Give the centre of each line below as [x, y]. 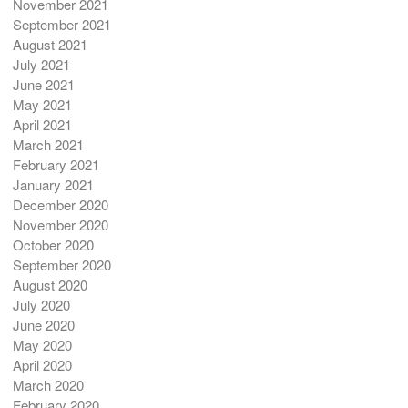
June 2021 [43, 85]
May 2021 [42, 105]
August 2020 [50, 285]
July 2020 [41, 305]
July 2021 [41, 65]
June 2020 [43, 325]
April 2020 [42, 365]
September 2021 [61, 25]
